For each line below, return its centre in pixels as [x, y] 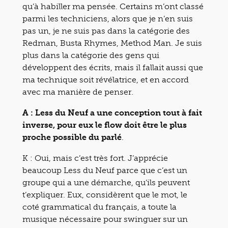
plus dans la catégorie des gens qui [91, 55]
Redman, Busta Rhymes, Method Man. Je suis [112, 43]
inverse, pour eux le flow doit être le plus [105, 125]
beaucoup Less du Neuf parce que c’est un [105, 170]
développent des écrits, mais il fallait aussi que [113, 67]
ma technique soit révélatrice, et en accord [106, 79]
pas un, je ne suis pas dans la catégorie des [106, 31]
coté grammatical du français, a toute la [99, 207]
